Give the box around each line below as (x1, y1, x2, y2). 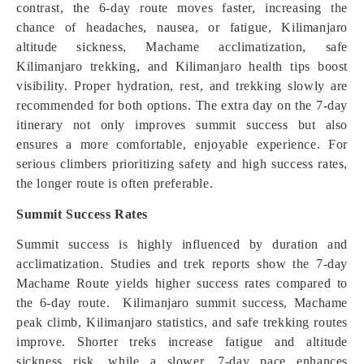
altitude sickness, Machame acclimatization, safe (16, 40, 348, 54)
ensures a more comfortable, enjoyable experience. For (16, 137, 348, 151)
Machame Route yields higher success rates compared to (16, 276, 348, 290)
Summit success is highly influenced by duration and (16, 237, 348, 251)
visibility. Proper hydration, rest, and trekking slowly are (16, 79, 348, 93)
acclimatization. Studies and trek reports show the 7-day (16, 257, 348, 271)
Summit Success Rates (16, 207, 148, 221)
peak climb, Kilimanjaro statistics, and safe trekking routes (16, 315, 348, 329)
